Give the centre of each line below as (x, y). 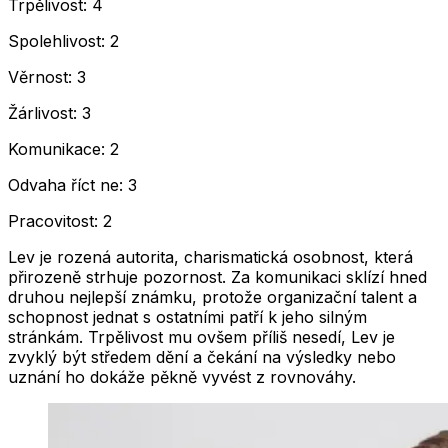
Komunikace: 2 (63, 149)
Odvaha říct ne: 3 (72, 185)
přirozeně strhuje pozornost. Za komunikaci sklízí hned (217, 277)
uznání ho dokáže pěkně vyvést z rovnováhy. (182, 377)
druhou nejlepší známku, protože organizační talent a (212, 297)
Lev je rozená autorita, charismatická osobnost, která (210, 257)
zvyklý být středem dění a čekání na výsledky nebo (202, 357)
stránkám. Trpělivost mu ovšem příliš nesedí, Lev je (201, 337)
